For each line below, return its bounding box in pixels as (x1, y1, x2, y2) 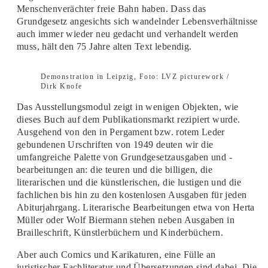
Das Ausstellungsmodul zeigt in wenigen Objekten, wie (16, 102, 239, 112)
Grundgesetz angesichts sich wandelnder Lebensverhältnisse (16, 16, 258, 26)
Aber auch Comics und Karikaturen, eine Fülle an (16, 249, 216, 260)
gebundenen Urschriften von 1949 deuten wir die (16, 139, 214, 150)
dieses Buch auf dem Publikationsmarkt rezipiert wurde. (16, 114, 240, 124)
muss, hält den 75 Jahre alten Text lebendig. (16, 41, 192, 51)
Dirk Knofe (40, 82, 83, 90)
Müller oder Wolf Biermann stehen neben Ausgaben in (16, 215, 234, 225)
